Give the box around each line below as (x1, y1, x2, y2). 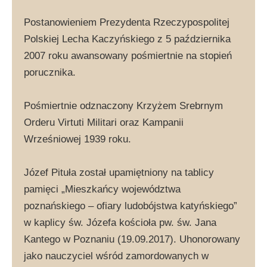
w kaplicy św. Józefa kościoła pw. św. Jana (24, 216, 216, 228)
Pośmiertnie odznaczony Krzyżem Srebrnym (24, 100, 223, 111)
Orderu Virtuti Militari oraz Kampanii (24, 116, 184, 128)
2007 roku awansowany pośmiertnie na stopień (24, 49, 232, 61)
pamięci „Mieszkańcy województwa (24, 183, 181, 195)
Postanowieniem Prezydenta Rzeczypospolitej (24, 16, 229, 28)
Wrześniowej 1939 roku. (24, 133, 131, 145)
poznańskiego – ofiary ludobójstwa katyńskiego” (24, 200, 237, 212)
